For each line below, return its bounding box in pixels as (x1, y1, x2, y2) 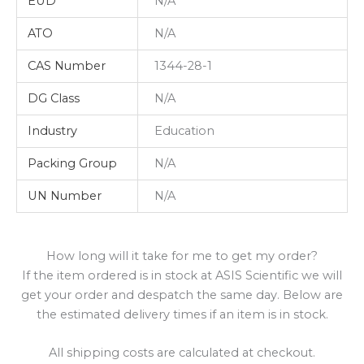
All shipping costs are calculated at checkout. (49, 345, 315, 361)
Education (154, 123, 214, 138)
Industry (28, 123, 78, 138)
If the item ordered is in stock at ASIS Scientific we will (22, 267, 342, 283)
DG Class (28, 90, 80, 106)
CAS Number (28, 58, 106, 73)
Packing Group (28, 155, 118, 171)
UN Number (28, 188, 102, 203)
